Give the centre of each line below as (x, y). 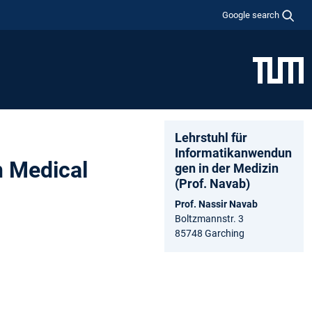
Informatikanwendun (233, 153)
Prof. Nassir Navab (216, 204)
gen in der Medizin (227, 168)
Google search (251, 15)
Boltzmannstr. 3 (209, 218)
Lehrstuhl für (211, 137)
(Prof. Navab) (212, 183)
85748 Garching (210, 233)
